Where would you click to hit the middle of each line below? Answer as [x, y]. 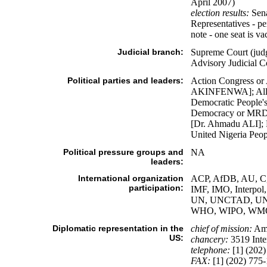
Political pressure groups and [123, 152]
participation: [156, 188]
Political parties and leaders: [125, 80]
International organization [131, 178]
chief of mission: [221, 229]
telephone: [210, 250]
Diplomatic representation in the [118, 228]
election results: [220, 13]
